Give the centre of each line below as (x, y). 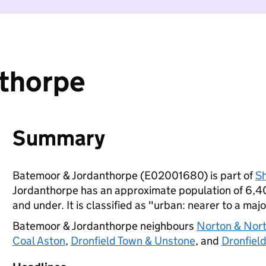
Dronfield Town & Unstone (133, 241)
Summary (58, 138)
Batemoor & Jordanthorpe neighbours (104, 226)
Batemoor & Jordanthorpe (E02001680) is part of (134, 175)
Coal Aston (39, 241)
